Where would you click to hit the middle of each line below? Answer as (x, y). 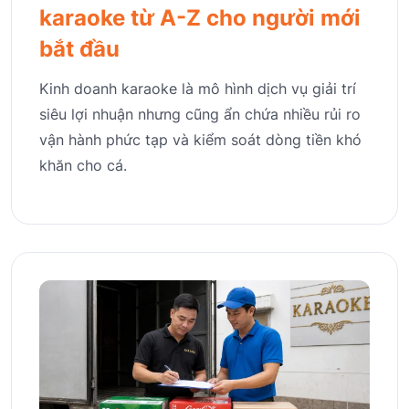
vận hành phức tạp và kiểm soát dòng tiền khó (200, 139)
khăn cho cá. (83, 165)
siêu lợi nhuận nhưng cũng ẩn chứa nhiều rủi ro (200, 114)
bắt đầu (79, 48)
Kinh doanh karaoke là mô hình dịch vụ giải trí (198, 88)
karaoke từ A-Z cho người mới (200, 17)
